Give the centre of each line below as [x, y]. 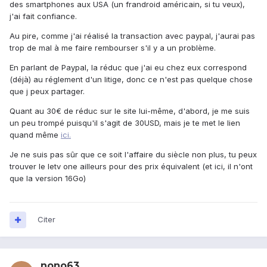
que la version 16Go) [48, 178]
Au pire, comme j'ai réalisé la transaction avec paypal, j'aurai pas [132, 36]
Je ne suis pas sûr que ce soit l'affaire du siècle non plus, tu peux [133, 155]
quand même [35, 135]
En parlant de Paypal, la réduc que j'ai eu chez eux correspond [128, 68]
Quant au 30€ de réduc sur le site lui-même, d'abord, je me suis [130, 111]
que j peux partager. [47, 91]
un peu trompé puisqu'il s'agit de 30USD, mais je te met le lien [125, 123]
